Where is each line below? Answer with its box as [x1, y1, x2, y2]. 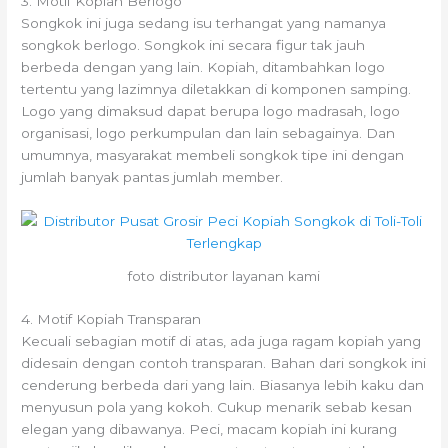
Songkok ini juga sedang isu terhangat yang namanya [21, 15, 387, 32]
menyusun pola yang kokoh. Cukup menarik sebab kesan [21, 398, 413, 415]
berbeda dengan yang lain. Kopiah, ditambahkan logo [21, 59, 386, 76]
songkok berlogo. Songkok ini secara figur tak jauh [21, 37, 366, 54]
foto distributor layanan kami [128, 268, 320, 285]
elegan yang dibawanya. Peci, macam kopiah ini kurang [21, 420, 398, 437]
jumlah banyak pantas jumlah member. [21, 169, 284, 186]
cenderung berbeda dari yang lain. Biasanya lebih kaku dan [21, 376, 425, 393]
